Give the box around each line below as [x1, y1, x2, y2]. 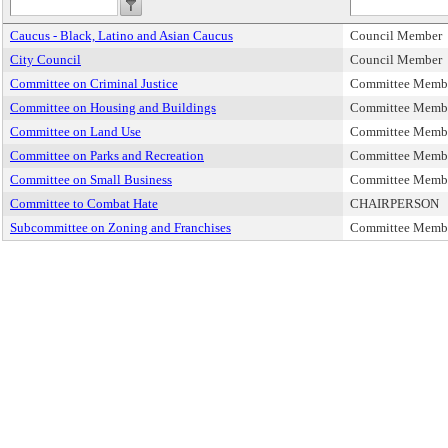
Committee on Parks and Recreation [10, 148, 204, 163]
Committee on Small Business [10, 172, 172, 187]
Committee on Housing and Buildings [10, 100, 216, 115]
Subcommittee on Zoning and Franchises [10, 220, 231, 235]
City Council [10, 52, 81, 67]
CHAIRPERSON [350, 196, 439, 211]
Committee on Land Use [10, 124, 141, 139]
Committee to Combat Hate [10, 196, 158, 211]
